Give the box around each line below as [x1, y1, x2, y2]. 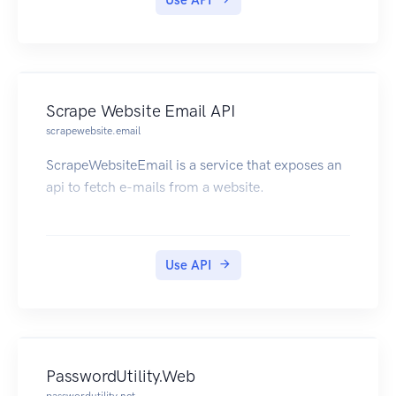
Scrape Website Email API [46, 101, 235, 122]
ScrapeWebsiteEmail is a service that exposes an [46, 156, 342, 174]
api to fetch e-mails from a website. [46, 179, 264, 196]
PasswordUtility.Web [46, 366, 195, 387]
